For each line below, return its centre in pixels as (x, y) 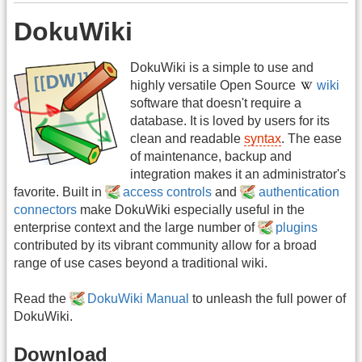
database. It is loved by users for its (230, 120)
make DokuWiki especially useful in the (191, 209)
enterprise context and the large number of (136, 227)
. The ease (311, 138)
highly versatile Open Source (215, 85)
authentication (299, 192)
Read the (42, 298)
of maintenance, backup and (211, 156)
